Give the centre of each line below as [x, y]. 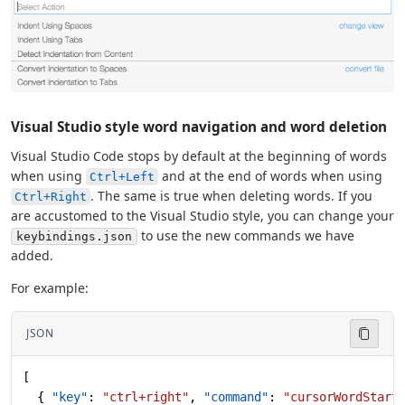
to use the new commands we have [246, 235]
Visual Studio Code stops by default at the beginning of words [199, 155]
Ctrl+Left [122, 176]
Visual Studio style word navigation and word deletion [199, 126]
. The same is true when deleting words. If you [231, 195]
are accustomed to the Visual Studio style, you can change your [202, 215]
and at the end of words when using [270, 175]
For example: [50, 287]
